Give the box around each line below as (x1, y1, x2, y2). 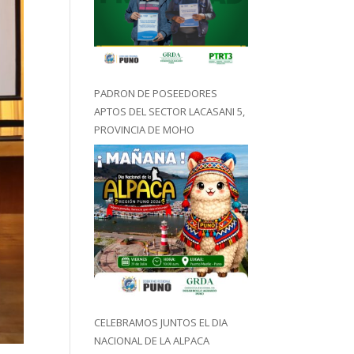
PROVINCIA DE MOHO (94, 122, 195, 137)
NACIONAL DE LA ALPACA (94, 333, 210, 348)
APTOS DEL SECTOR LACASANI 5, (94, 104, 246, 119)
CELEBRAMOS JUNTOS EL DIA (94, 314, 228, 330)
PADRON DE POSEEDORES (94, 86, 218, 100)
